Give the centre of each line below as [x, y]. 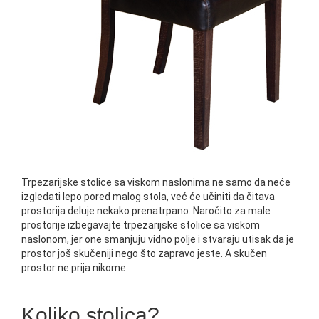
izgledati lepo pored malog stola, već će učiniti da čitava [148, 197]
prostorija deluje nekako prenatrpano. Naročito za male [146, 211]
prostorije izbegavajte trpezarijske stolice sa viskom [141, 225]
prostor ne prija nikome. [75, 268]
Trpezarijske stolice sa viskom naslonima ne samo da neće [156, 182]
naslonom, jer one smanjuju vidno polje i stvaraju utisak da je [158, 239]
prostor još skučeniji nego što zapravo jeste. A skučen [144, 253]
